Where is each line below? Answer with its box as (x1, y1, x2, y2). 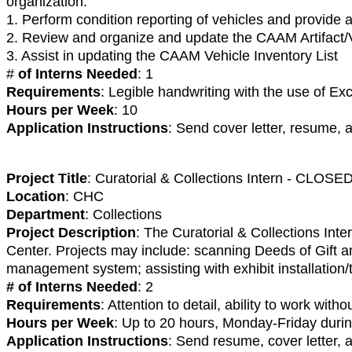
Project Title (6, 170, 87, 186)
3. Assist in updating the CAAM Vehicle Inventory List (6, 47, 338, 64)
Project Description (6, 224, 136, 240)
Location (6, 188, 65, 204)
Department (6, 206, 85, 222)
